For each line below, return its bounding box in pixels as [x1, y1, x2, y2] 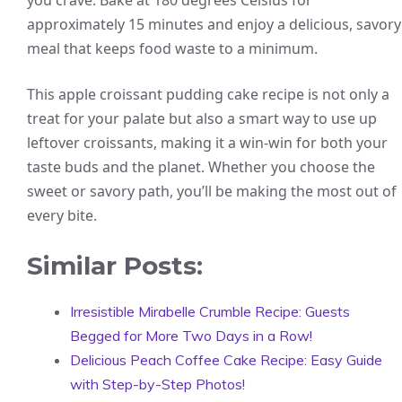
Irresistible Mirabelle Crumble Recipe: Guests [70, 302, 350, 321]
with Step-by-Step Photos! [70, 375, 245, 394]
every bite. [27, 205, 97, 226]
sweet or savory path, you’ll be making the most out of [27, 181, 397, 202]
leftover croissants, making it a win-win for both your [27, 133, 388, 153]
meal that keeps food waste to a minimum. [27, 39, 318, 59]
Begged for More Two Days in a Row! [70, 327, 312, 345]
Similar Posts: [27, 250, 203, 282]
